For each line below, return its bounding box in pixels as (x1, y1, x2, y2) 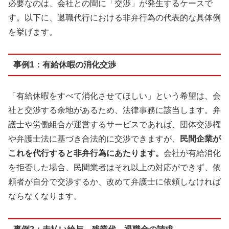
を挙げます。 (8, 27, 57, 36)
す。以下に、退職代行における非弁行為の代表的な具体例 (8, 13, 221, 22)
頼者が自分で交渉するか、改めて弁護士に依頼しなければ (8, 177, 221, 187)
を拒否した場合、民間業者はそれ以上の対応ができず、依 (8, 163, 221, 172)
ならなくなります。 (8, 192, 82, 201)
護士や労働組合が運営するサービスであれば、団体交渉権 (8, 120, 221, 129)
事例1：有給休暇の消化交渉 (13, 60, 116, 69)
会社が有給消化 (164, 149, 221, 158)
